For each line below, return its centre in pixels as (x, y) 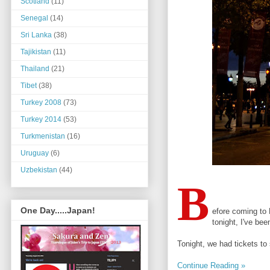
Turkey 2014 (41, 120)
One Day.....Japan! (58, 210)
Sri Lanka (36, 35)
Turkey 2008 (41, 103)
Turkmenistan (43, 137)
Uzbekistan (39, 170)
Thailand (35, 69)
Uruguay (35, 153)
